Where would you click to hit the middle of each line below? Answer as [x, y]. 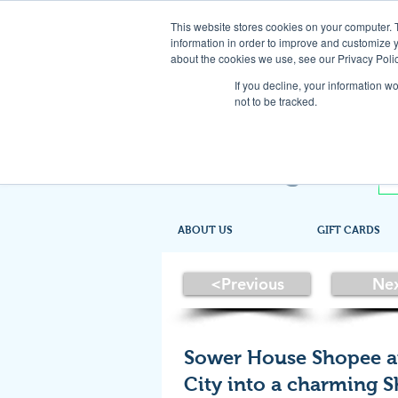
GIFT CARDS [349, 230]
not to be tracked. [276, 101]
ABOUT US [205, 230]
